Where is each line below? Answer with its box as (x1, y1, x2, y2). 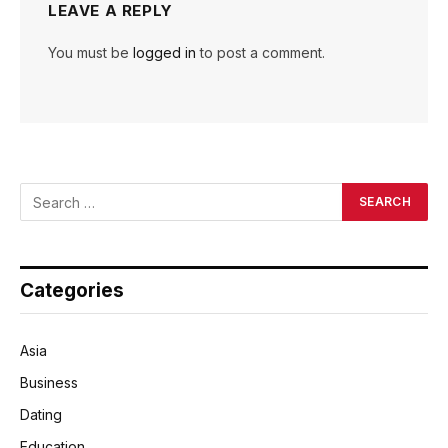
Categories (20, 279, 124, 303)
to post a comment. (196, 44, 325, 62)
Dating (20, 406, 62, 424)
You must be (48, 44, 133, 62)
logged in (133, 44, 196, 62)
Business (20, 374, 78, 392)
